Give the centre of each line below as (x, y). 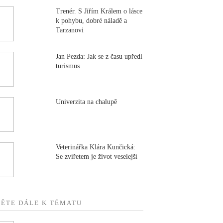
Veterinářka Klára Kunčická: (96, 147)
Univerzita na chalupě (87, 102)
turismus (68, 66)
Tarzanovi (70, 30)
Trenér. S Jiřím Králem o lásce (99, 11)
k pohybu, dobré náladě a (92, 20)
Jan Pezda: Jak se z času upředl (99, 56)
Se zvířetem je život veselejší (97, 156)
